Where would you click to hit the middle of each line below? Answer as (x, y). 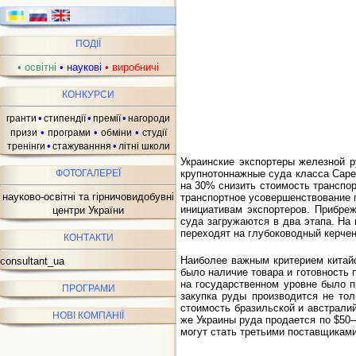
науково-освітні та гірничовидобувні (88, 197)
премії (107, 118)
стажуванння (81, 146)
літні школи (144, 146)
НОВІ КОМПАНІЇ (88, 315)
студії (154, 133)
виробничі (134, 67)
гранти (21, 118)
